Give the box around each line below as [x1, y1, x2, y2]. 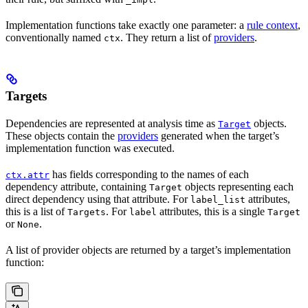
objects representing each [182, 181, 294, 193]
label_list [190, 195, 245, 206]
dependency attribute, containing [5, 181, 149, 193]
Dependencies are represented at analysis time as [5, 118, 218, 130]
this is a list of [5, 206, 67, 218]
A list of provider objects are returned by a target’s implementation [5, 244, 291, 256]
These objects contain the [5, 130, 118, 142]
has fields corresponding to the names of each [49, 168, 249, 181]
